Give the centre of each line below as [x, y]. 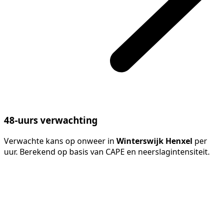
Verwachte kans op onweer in [60, 141]
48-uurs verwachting [51, 120]
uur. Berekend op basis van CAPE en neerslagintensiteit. [107, 152]
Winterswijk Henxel [154, 141]
